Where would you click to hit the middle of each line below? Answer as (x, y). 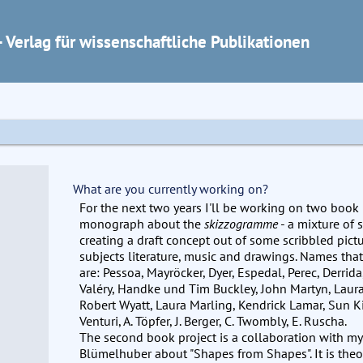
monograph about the (142, 224)
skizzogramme (241, 224)
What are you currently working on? (171, 188)
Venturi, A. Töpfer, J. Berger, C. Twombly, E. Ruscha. (214, 321)
